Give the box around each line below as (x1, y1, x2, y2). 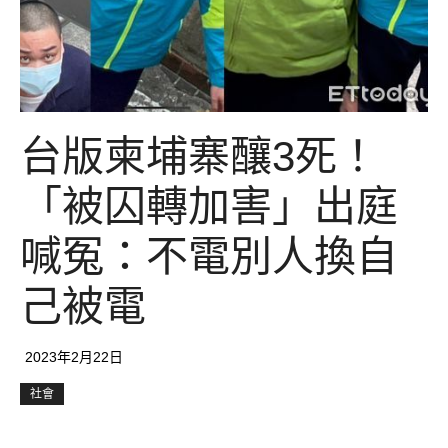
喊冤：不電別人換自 (20, 233, 398, 280)
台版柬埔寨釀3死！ (20, 133, 379, 180)
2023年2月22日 (25, 349, 123, 365)
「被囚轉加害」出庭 (20, 183, 398, 230)
